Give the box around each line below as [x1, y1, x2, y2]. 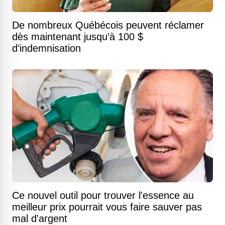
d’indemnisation [12, 43, 81, 54]
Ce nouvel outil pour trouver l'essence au [12, 190, 194, 201]
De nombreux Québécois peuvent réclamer [12, 20, 204, 31]
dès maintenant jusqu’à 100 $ [12, 31, 143, 42]
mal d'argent [12, 213, 67, 224]
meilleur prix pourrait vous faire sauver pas [12, 201, 202, 212]
